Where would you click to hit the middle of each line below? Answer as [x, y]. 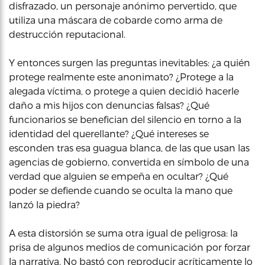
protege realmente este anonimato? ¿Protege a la [121, 77]
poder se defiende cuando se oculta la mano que [121, 190]
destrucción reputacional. [67, 34]
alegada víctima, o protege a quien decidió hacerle [124, 91]
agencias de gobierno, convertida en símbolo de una [129, 162]
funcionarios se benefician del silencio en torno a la [125, 119]
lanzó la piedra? [44, 204]
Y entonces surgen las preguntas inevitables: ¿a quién [130, 62]
